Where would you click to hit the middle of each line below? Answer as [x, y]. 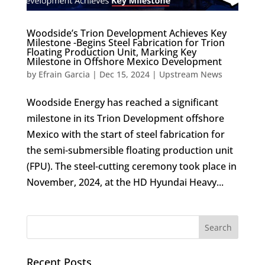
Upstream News [190, 75]
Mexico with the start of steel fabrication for [125, 135]
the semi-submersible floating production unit [130, 151]
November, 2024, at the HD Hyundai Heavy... [125, 182]
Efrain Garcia [64, 75]
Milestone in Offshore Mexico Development [124, 62]
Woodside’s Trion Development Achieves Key [126, 33]
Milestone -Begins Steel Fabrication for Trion [125, 43]
